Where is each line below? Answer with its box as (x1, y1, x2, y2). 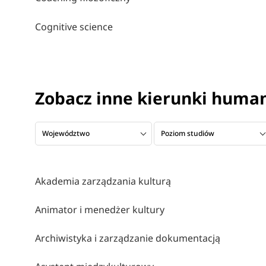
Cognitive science (34, 20, 113, 33)
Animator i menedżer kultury (34, 202, 164, 216)
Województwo (42, 128, 90, 139)
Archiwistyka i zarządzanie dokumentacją (34, 231, 220, 245)
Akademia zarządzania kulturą (34, 174, 171, 188)
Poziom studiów (161, 128, 215, 139)
